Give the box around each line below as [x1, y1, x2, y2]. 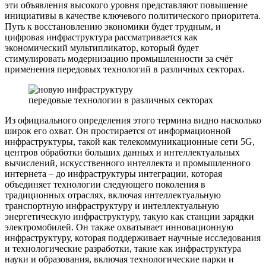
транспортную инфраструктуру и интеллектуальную [5, 200, 219, 211]
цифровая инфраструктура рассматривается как [5, 31, 198, 42]
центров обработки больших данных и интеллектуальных [5, 147, 240, 157]
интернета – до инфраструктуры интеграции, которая [5, 168, 222, 179]
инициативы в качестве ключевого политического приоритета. [5, 10, 261, 21]
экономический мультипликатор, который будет [5, 42, 199, 53]
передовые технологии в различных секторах [28, 94, 213, 105]
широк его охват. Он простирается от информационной [5, 125, 231, 136]
